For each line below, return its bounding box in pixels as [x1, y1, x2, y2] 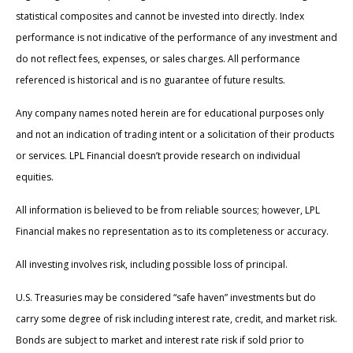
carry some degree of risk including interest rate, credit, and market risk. [16, 312, 337, 326]
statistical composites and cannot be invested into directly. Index [16, 9, 304, 24]
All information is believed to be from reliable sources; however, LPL [16, 203, 320, 217]
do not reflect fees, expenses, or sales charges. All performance [16, 52, 300, 66]
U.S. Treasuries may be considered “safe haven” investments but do [16, 291, 316, 305]
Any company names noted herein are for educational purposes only [16, 106, 324, 121]
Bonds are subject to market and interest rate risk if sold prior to [16, 333, 304, 347]
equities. [16, 170, 54, 184]
